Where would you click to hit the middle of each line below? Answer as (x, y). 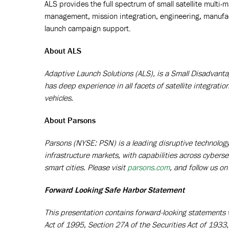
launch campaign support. (88, 28)
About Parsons (70, 120)
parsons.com (148, 167)
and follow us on (201, 167)
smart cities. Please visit (85, 167)
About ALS (63, 51)
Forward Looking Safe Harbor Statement (114, 190)
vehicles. (59, 98)
